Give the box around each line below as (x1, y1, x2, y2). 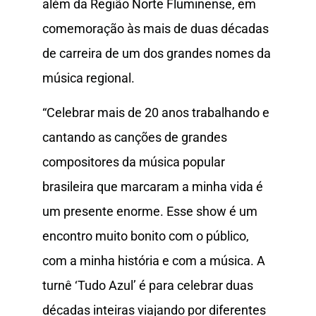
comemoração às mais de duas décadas (42, 20, 269, 36)
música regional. (42, 70, 135, 85)
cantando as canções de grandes (42, 129, 227, 145)
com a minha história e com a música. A (42, 253, 265, 268)
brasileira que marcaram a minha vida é (42, 178, 263, 194)
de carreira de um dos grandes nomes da (42, 45, 271, 61)
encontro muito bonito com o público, (42, 228, 249, 243)
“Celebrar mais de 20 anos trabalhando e (42, 104, 269, 120)
